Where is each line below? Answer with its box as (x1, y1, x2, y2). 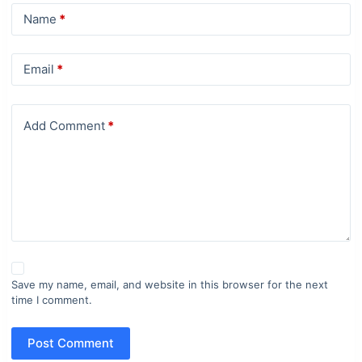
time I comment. (11, 293, 92, 307)
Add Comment (23, 117, 105, 133)
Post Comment (27, 335, 114, 351)
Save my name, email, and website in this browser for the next (11, 278, 328, 292)
